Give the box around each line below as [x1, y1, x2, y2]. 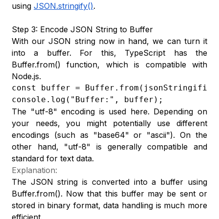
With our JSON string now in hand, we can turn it [12, 36, 207, 46]
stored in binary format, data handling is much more [12, 200, 207, 210]
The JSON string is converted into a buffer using [12, 177, 207, 187]
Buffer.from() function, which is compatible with [12, 60, 207, 69]
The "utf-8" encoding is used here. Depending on [12, 107, 207, 116]
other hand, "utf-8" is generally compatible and [12, 142, 207, 152]
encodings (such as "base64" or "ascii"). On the [12, 130, 207, 140]
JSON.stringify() [34, 1, 93, 11]
